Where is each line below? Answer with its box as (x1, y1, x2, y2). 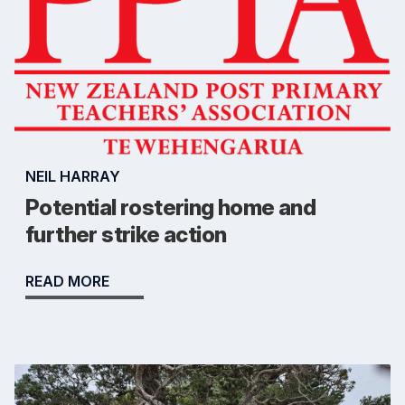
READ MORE (25, 272, 109, 291)
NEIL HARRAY (25, 167, 120, 186)
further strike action (25, 221, 227, 249)
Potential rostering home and (25, 194, 316, 221)
